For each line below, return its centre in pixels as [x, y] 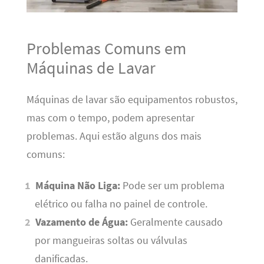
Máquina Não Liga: [78, 186]
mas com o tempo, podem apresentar [110, 118]
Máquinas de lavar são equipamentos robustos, [132, 99]
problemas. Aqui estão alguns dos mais [114, 136]
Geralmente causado [176, 222]
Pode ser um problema [173, 186]
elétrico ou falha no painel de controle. [121, 204]
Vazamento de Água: [82, 222]
